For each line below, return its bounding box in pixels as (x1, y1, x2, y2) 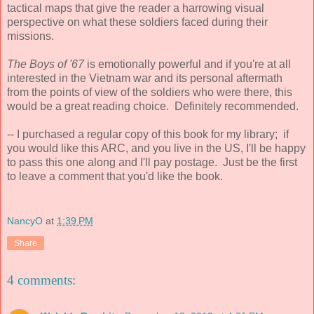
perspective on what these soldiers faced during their (7, 16, 268, 29)
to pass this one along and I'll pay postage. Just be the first (7, 156, 297, 169)
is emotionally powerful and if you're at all (84, 58, 291, 71)
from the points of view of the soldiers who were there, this (7, 86, 292, 99)
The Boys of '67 (7, 58, 84, 71)
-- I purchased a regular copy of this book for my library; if (7, 128, 289, 141)
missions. (7, 30, 54, 43)
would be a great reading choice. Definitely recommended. (7, 100, 299, 113)
